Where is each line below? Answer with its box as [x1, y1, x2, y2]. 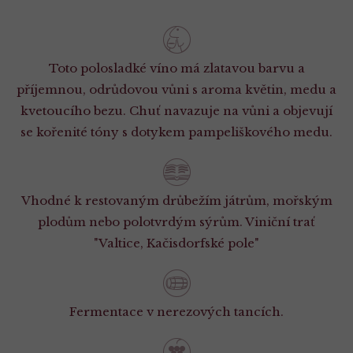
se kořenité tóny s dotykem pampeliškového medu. [20, 124, 333, 139]
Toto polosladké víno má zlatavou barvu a [48, 61, 305, 76]
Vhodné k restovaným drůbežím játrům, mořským [20, 193, 333, 208]
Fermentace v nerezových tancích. [69, 304, 284, 319]
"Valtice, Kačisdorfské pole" [94, 236, 259, 251]
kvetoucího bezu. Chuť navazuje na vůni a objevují [20, 103, 333, 118]
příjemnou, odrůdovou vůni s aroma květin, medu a [17, 82, 336, 97]
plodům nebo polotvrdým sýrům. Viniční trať [38, 214, 315, 229]
